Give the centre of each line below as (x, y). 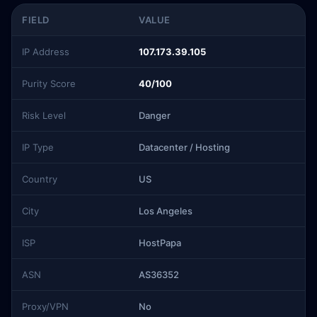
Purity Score (49, 83)
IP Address (46, 52)
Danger (155, 115)
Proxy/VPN (45, 306)
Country (40, 179)
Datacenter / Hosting (184, 147)
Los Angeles (166, 211)
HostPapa (160, 243)
